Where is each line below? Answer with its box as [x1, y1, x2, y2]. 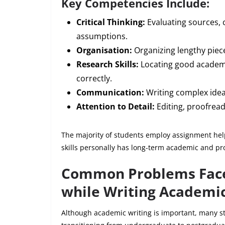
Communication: [76, 86, 144, 98]
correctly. [76, 72, 112, 84]
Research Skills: [76, 58, 139, 70]
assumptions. [76, 30, 128, 42]
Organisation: [76, 44, 132, 56]
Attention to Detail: [76, 100, 155, 112]
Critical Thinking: [76, 16, 145, 28]
